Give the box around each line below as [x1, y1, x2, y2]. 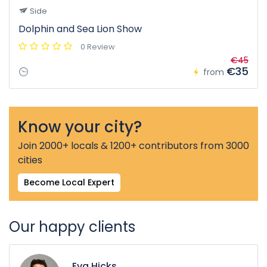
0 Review [80, 41, 115, 53]
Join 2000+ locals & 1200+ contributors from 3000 [18, 139, 249, 153]
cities [18, 153, 42, 167]
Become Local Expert [24, 176, 114, 189]
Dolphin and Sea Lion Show [18, 22, 142, 36]
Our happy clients [9, 217, 135, 237]
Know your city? [18, 116, 142, 138]
